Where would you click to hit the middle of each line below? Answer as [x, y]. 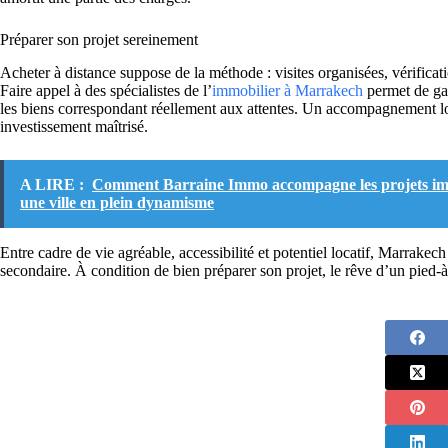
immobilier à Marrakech [287, 90]
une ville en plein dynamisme [117, 202]
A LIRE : [52, 184]
